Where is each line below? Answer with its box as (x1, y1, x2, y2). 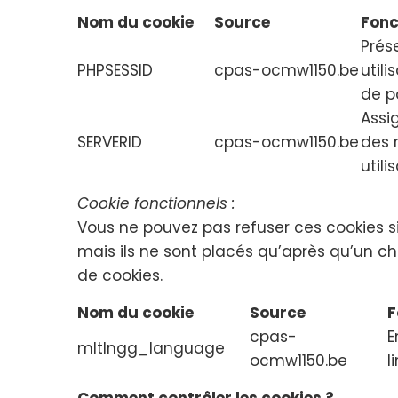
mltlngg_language (77, 337, 225, 359)
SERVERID (77, 131, 142, 153)
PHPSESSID (77, 59, 153, 81)
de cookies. (77, 264, 163, 286)
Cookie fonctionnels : (77, 192, 235, 214)
